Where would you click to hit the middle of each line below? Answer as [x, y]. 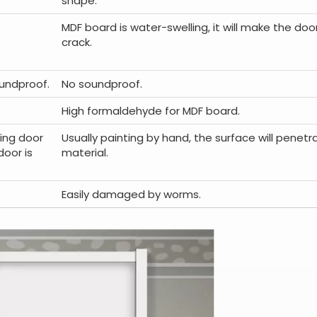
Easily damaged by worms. [131, 194]
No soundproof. [102, 84]
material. [85, 152]
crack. [77, 42]
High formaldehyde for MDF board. [151, 111]
